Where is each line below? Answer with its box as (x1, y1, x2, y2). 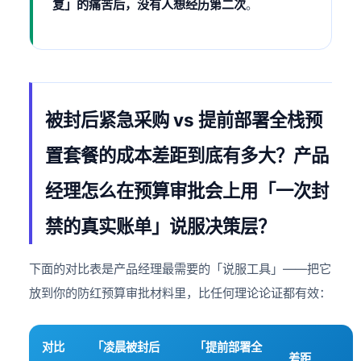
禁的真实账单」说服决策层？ (45, 215, 276, 238)
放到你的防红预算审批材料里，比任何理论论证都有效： (29, 285, 332, 301)
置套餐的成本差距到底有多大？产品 (45, 144, 330, 167)
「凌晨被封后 (92, 340, 160, 355)
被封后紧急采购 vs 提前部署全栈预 (45, 109, 323, 131)
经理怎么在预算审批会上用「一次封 (45, 180, 330, 202)
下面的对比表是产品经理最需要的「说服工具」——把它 (29, 261, 332, 277)
